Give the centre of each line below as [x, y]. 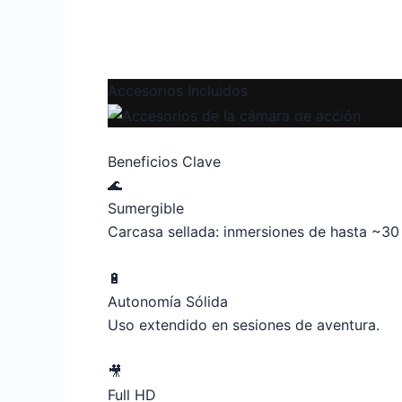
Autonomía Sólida [168, 301]
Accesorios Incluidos [178, 91]
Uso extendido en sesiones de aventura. [244, 324]
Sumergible [146, 209]
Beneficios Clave [164, 162]
